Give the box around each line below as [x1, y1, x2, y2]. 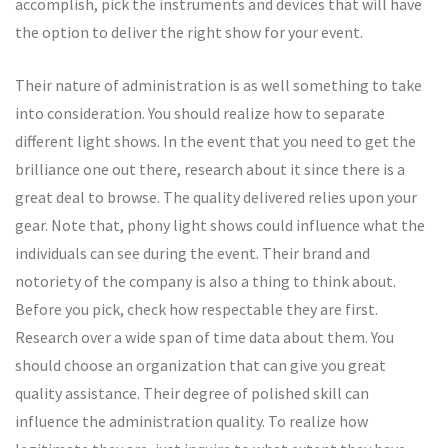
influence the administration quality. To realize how [15, 411, 368, 431]
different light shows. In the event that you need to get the [15, 131, 416, 151]
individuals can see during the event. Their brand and [15, 243, 370, 263]
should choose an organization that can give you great [15, 355, 386, 375]
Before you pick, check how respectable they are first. [15, 299, 378, 319]
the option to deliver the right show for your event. [15, 22, 363, 42]
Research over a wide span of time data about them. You [15, 327, 394, 347]
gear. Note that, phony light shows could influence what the [15, 215, 425, 235]
